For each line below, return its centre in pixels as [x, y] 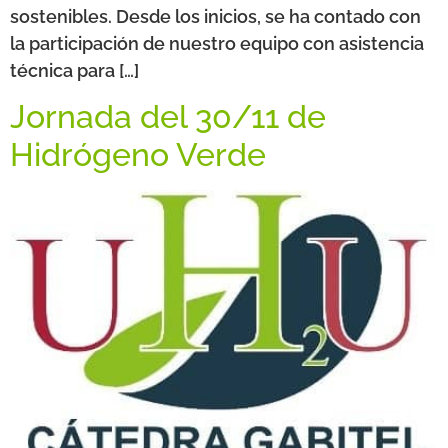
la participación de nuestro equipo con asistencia [217, 43]
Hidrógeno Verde [138, 155]
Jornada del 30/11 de [168, 117]
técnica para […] [74, 70]
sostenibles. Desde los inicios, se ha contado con [215, 16]
